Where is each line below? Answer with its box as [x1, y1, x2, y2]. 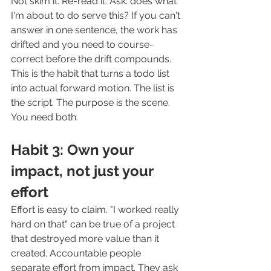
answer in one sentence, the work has [11, 24, 180, 36]
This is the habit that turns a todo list [11, 68, 172, 80]
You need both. [11, 111, 78, 123]
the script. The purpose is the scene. [11, 97, 172, 109]
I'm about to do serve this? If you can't [11, 10, 183, 22]
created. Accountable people [11, 247, 143, 260]
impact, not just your [11, 162, 157, 180]
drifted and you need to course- [11, 39, 154, 51]
